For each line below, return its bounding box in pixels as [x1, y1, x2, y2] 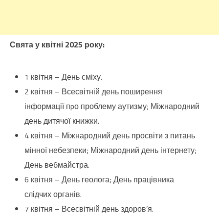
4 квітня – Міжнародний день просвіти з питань [24, 130, 195, 142]
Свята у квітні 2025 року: [10, 39, 105, 51]
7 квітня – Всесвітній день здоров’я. [24, 203, 153, 215]
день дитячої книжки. [24, 115, 99, 127]
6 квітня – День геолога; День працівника [24, 174, 174, 186]
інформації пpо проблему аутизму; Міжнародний [24, 100, 199, 112]
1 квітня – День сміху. [24, 71, 102, 83]
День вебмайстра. [24, 159, 89, 171]
